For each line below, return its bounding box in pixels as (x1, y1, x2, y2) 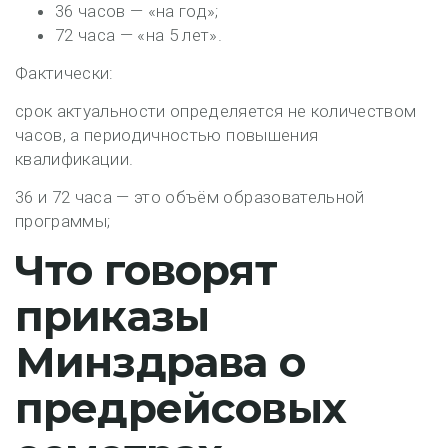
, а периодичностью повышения (62, 125, 319, 145)
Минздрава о (15, 336, 305, 388)
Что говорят (15, 244, 277, 296)
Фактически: (15, 63, 114, 83)
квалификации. (15, 149, 134, 169)
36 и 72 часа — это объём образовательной (15, 187, 365, 207)
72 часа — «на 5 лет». (55, 25, 223, 45)
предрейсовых (15, 382, 346, 434)
